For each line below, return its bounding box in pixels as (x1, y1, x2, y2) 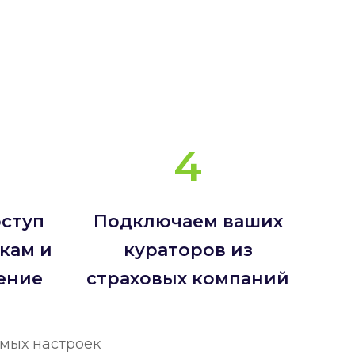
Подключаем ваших (93, 210, 283, 232)
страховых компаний (86, 267, 290, 289)
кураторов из (123, 239, 253, 261)
